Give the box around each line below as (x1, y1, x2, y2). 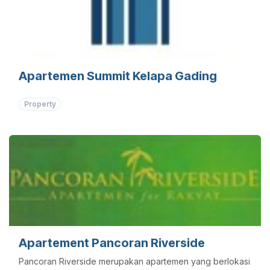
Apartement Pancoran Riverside (19, 235, 205, 250)
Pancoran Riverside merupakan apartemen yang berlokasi (19, 256, 250, 266)
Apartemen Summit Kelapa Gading (19, 69, 217, 84)
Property (24, 99, 56, 109)
